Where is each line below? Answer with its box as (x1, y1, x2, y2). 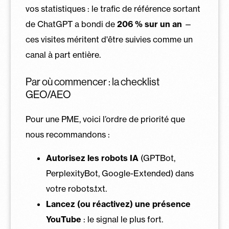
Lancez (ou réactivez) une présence (45, 199, 191, 210)
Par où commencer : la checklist (25, 76, 159, 88)
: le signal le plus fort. (81, 214, 163, 225)
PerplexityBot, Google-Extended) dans (45, 168, 194, 179)
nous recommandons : (25, 129, 110, 140)
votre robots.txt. (45, 184, 107, 194)
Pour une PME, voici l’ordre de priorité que (25, 114, 185, 125)
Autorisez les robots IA (45, 153, 139, 164)
